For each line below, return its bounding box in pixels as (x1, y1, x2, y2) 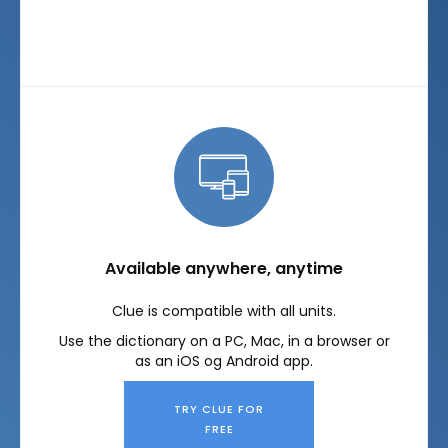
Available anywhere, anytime (105, 257, 343, 280)
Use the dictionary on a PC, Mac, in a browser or (58, 331, 390, 351)
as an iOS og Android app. (135, 351, 313, 371)
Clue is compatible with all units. (112, 301, 336, 321)
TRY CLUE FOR (174, 401, 264, 417)
